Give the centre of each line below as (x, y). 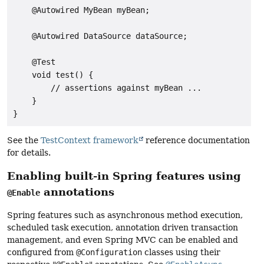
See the (24, 141)
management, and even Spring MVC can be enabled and (123, 240)
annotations (77, 192)
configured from (42, 252)
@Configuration (109, 252)
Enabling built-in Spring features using (124, 176)
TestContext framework (89, 141)
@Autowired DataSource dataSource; (100, 36)
